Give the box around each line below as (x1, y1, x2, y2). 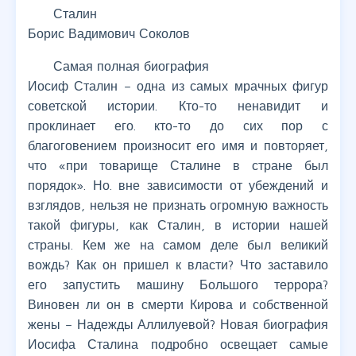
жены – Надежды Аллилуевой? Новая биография (28, 317, 328, 332)
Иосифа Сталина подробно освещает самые (28, 337, 328, 352)
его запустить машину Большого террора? (28, 277, 328, 292)
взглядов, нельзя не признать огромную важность (28, 198, 328, 213)
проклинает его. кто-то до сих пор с (28, 118, 328, 133)
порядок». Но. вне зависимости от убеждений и (28, 178, 328, 193)
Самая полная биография (53, 59, 209, 74)
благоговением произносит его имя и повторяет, (28, 138, 328, 153)
